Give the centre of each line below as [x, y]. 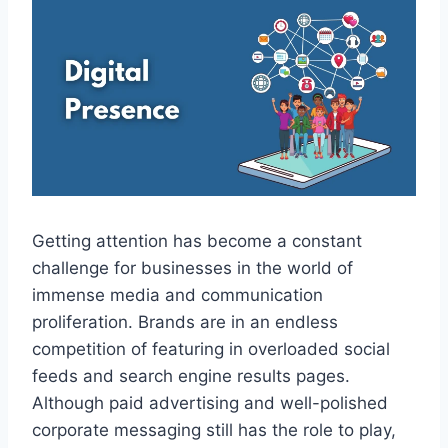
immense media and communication [177, 295]
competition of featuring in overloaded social [211, 349]
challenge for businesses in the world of [192, 268]
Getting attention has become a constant [197, 241]
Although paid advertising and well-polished [210, 403]
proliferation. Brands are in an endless [185, 322]
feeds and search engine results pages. [191, 376]
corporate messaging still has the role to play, [214, 430]
